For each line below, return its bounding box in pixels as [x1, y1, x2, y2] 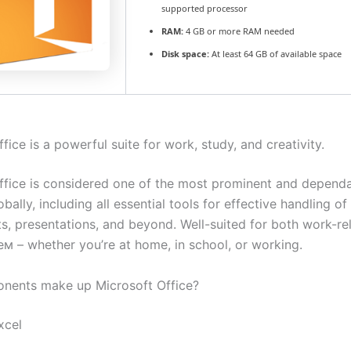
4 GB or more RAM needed [183, 25, 295, 37]
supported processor [161, 2, 248, 14]
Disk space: [161, 48, 209, 60]
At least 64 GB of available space [209, 48, 342, 60]
